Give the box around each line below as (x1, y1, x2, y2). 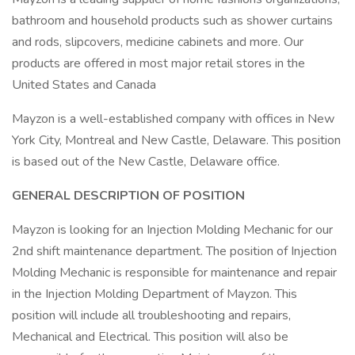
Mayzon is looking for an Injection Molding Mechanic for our (12, 221, 333, 239)
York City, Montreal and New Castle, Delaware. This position (12, 132, 341, 149)
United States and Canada (12, 76, 156, 94)
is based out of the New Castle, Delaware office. (12, 153, 280, 170)
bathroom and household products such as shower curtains (12, 12, 333, 29)
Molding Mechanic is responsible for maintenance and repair (12, 264, 337, 281)
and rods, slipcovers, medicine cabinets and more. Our (12, 33, 303, 51)
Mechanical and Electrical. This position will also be (12, 328, 288, 345)
